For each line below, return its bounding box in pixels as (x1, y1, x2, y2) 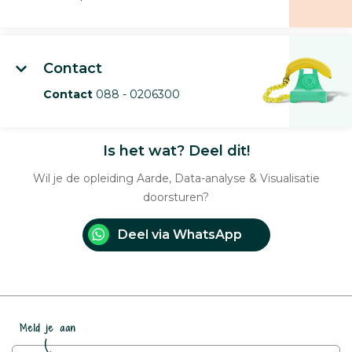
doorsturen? (143, 189, 209, 204)
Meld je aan (20, 321, 76, 335)
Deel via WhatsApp (117, 226, 242, 242)
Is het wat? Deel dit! (102, 141, 250, 159)
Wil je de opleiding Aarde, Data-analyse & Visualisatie (32, 170, 320, 185)
